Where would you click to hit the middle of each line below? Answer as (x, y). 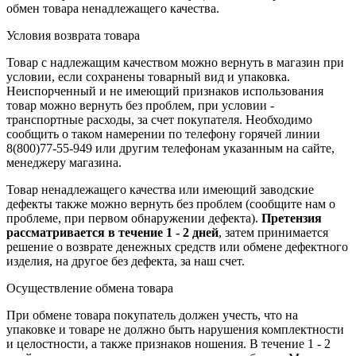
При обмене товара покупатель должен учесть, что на (152, 315)
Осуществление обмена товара (90, 288)
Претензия (292, 219)
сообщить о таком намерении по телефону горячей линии (163, 134)
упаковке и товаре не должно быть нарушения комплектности (175, 330)
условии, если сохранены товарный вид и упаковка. (148, 77)
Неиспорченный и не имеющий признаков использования (165, 91)
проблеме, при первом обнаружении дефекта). (134, 219)
